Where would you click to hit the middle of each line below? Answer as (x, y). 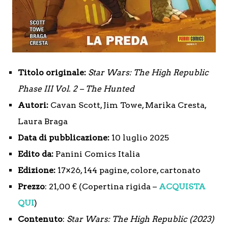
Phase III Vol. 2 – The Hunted (76, 89)
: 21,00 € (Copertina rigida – (102, 187)
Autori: (33, 105)
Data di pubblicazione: (64, 138)
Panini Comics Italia (97, 154)
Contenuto (40, 219)
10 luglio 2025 (139, 138)
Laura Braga (43, 122)
